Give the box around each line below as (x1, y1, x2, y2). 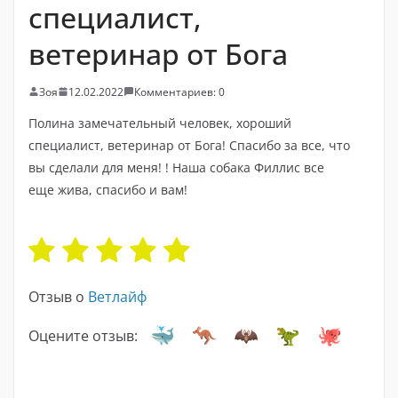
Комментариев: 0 (134, 84, 225, 99)
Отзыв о (28, 286, 88, 306)
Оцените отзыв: (28, 325, 138, 346)
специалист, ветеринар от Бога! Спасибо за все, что (28, 136, 350, 154)
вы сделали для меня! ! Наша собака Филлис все (28, 158, 324, 176)
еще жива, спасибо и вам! (28, 180, 187, 198)
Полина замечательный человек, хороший (28, 114, 291, 131)
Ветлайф (88, 286, 147, 306)
